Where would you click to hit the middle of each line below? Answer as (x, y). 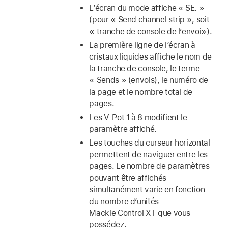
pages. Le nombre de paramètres (149, 166)
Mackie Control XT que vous (140, 213)
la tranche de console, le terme (145, 69)
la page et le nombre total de (141, 92)
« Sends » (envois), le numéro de (149, 80)
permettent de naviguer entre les (148, 155)
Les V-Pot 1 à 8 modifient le (138, 118)
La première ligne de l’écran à (142, 45)
